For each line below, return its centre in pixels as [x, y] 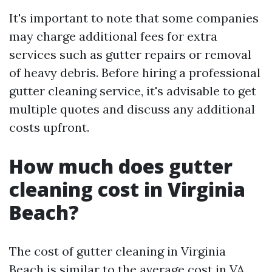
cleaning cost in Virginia [127, 189]
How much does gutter [121, 166]
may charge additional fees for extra [113, 36]
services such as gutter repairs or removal [130, 54]
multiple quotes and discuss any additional [132, 109]
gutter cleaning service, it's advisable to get [133, 91]
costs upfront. [49, 127]
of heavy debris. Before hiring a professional [135, 73]
